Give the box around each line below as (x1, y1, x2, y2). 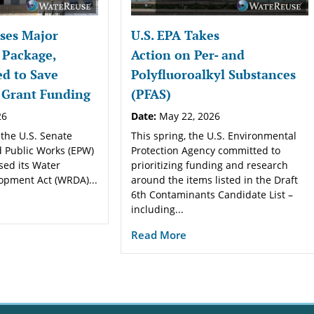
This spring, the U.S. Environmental (131, 128, 297, 142)
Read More (131, 227, 187, 242)
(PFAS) (131, 85, 179, 102)
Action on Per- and (131, 46, 245, 63)
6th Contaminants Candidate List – (131, 187, 294, 201)
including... (131, 202, 184, 216)
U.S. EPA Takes (131, 26, 220, 43)
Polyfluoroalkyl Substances (131, 65, 296, 83)
